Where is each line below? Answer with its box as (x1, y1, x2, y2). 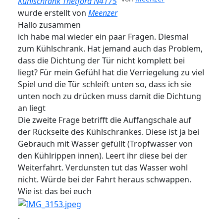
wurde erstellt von (18, 7, 88, 19)
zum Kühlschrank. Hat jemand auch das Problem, (18, 43, 203, 55)
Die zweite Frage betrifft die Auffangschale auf (18, 114, 191, 126)
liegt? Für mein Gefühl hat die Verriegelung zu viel (18, 67, 204, 78)
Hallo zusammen (18, 19, 81, 31)
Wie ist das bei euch (18, 186, 94, 197)
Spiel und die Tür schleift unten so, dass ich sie (18, 79, 191, 90)
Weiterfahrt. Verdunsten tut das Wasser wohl (18, 162, 188, 173)
